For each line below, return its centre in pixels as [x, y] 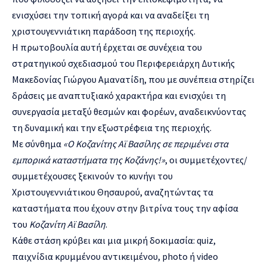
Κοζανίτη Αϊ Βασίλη [67, 224]
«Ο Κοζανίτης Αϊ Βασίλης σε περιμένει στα [146, 143]
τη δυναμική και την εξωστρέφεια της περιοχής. [112, 127]
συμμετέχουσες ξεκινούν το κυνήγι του [92, 176]
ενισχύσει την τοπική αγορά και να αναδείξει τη [111, 15]
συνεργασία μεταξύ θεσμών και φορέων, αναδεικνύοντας [129, 111]
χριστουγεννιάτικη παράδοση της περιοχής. [104, 31]
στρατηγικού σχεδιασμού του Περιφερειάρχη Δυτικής [123, 63]
